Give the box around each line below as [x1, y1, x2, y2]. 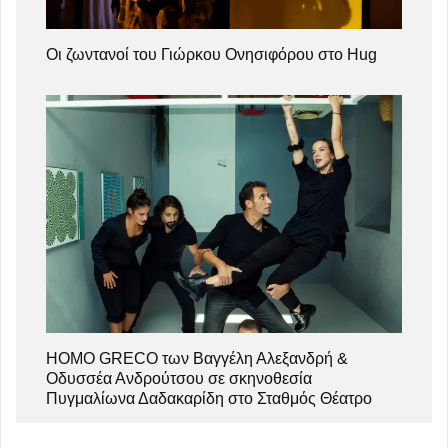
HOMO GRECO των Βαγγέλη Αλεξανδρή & [46, 349, 348, 367]
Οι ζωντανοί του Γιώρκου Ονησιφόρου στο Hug [46, 46, 377, 64]
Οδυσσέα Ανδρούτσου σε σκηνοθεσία [46, 369, 312, 387]
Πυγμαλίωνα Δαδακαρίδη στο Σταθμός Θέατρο [46, 389, 372, 407]
